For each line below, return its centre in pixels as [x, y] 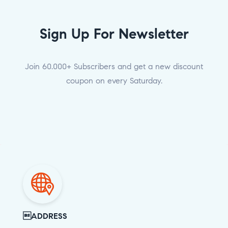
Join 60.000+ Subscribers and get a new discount [114, 66]
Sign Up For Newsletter [114, 34]
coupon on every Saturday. [114, 81]
